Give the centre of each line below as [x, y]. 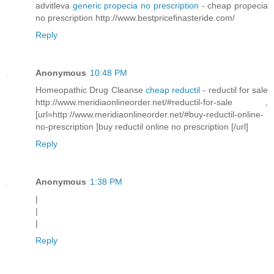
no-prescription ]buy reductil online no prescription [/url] [142, 127]
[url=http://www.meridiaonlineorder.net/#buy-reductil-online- [150, 115]
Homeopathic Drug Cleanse [91, 90]
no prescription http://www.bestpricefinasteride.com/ [135, 18]
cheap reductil [174, 90]
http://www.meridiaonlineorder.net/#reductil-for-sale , [152, 102]
